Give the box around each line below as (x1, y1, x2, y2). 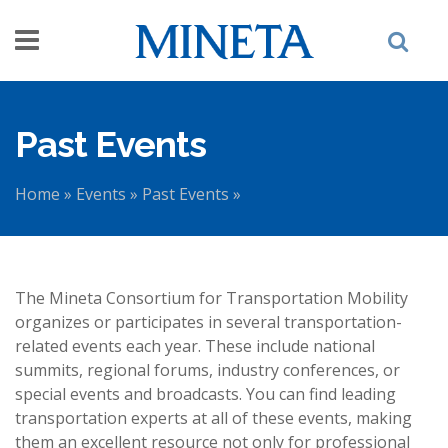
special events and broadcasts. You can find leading (15, 383, 396, 405)
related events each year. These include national (15, 335, 375, 357)
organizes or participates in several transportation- (15, 311, 402, 333)
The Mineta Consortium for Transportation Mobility (15, 287, 408, 309)
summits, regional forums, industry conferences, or (15, 359, 400, 381)
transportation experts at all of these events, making (15, 407, 412, 429)
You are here (15, 201, 189, 236)
